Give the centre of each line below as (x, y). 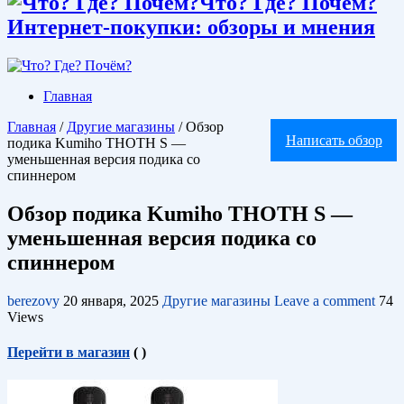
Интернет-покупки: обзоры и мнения (191, 27)
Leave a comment (325, 300)
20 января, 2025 (111, 300)
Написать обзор (334, 140)
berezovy (35, 300)
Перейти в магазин (69, 352)
